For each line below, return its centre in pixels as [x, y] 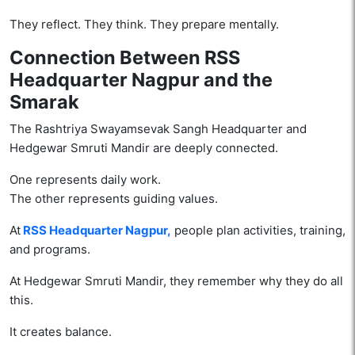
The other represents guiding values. [114, 199]
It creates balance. [61, 332]
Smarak [44, 102]
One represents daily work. [85, 180]
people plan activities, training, [258, 231]
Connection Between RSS [125, 58]
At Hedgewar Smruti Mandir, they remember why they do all [176, 281]
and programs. [50, 250]
